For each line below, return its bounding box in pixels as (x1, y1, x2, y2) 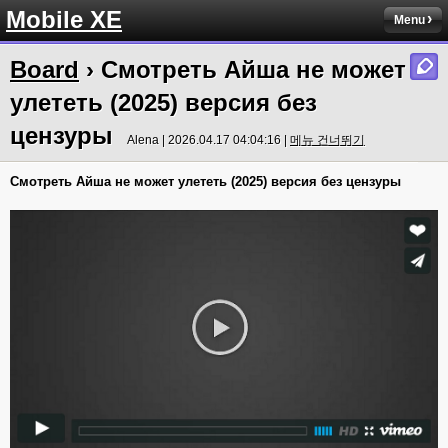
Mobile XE (6, 6, 122, 33)
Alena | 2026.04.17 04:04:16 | (127, 133, 290, 147)
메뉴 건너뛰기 (290, 133, 365, 147)
